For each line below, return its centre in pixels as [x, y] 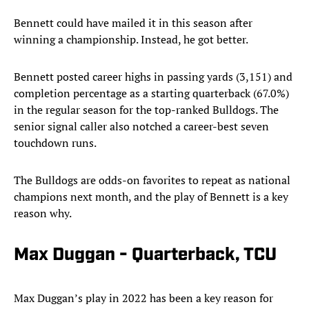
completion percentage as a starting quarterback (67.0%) [151, 93]
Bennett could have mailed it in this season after [133, 23]
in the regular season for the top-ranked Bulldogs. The [146, 110]
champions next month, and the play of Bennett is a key [151, 197]
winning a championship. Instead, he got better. [131, 40]
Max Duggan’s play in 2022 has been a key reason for [143, 298]
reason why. [43, 213]
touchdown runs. [55, 143]
